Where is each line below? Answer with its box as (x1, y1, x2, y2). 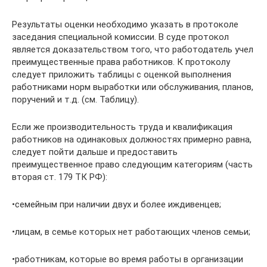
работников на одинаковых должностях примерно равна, (12, 133, 252, 145)
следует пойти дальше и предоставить (12, 146, 178, 157)
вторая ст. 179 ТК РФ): (12, 171, 107, 182)
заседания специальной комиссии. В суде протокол (12, 31, 229, 42)
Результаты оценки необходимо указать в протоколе (12, 18, 238, 30)
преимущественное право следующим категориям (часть (12, 159, 253, 170)
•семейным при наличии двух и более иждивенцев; (12, 198, 221, 210)
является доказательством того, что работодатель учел (12, 44, 253, 55)
